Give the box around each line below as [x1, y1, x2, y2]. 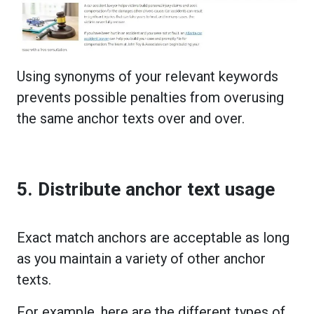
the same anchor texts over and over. [17, 109, 248, 127]
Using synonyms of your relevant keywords [17, 67, 278, 85]
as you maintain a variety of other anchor [17, 250, 266, 267]
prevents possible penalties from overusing [17, 88, 284, 106]
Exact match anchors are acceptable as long [17, 228, 289, 246]
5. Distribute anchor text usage [17, 178, 275, 200]
